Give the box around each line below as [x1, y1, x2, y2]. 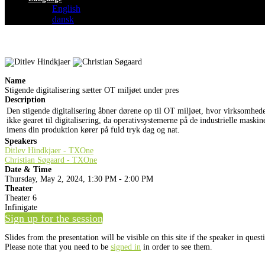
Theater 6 [5, 193, 37, 203]
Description [5, 95, 46, 105]
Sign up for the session [5, 212, 103, 225]
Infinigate [5, 203, 37, 212]
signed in [111, 243, 141, 252]
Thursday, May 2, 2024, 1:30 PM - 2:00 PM [5, 174, 153, 184]
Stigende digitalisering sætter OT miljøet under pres [5, 86, 179, 95]
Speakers [5, 137, 37, 146]
